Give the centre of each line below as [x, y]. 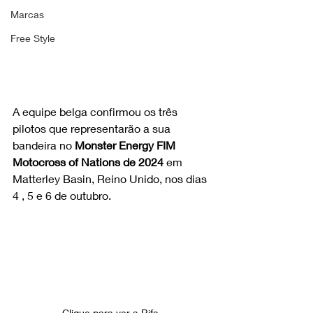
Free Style [33, 38]
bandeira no [44, 145]
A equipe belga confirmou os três [96, 111]
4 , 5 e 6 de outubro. [62, 195]
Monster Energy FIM [126, 145]
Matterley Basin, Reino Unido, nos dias [111, 179]
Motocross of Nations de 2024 [88, 162]
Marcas [27, 14]
